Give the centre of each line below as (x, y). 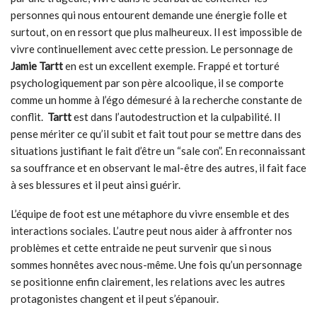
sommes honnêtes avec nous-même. (94, 265)
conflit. (29, 117)
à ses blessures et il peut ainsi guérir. (96, 185)
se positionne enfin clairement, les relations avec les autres (148, 282)
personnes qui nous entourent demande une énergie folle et (149, 15)
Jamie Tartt (37, 66)
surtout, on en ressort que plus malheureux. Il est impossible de (156, 32)
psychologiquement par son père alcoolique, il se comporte (147, 83)
